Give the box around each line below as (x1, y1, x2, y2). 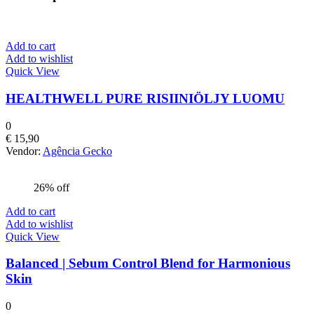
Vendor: (6, 144, 43, 157)
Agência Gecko (43, 144, 112, 157)
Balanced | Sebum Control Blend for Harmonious (6, 256, 290, 271)
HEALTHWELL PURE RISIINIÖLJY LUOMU (6, 90, 285, 106)
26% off (34, 181, 69, 193)
